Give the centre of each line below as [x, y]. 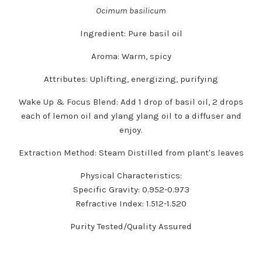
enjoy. [131, 130]
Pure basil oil [155, 33]
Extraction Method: [57, 152]
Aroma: [106, 56]
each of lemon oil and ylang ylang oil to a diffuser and [131, 116]
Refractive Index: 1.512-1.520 [131, 203]
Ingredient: [104, 33]
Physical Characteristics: [131, 175]
